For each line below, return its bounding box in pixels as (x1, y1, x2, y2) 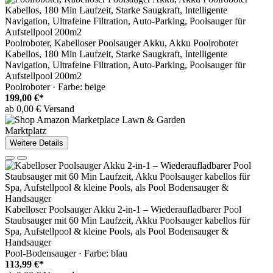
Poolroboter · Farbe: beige (5, 82, 105, 93)
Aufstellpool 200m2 (5, 71, 82, 82)
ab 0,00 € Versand (5, 104, 74, 115)
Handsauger (5, 237, 51, 248)
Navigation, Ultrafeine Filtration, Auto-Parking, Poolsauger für (5, 60, 246, 71)
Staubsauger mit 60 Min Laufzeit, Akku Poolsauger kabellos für (5, 215, 250, 226)
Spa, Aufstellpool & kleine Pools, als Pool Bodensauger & (5, 226, 229, 237)
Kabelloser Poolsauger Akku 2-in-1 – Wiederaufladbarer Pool (5, 204, 241, 215)
